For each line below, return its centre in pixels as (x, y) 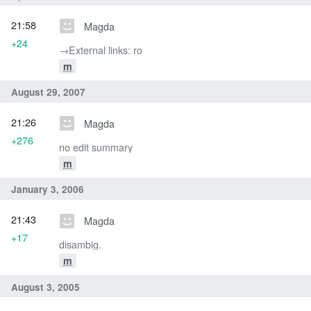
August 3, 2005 (45, 287)
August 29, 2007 (48, 92)
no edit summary (96, 146)
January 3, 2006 (48, 190)
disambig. (80, 244)
